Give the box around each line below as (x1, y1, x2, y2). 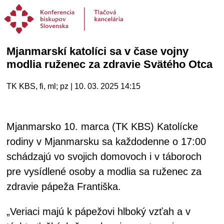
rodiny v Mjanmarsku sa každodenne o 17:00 (6, 136, 206, 147)
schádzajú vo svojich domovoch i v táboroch (6, 151, 201, 162)
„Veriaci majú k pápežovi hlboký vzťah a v (6, 206, 190, 217)
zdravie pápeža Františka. (6, 181, 121, 192)
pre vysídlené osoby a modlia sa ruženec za (6, 166, 201, 177)
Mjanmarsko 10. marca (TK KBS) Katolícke (6, 121, 198, 132)
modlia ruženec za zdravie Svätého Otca (6, 58, 212, 70)
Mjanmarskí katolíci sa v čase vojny (6, 45, 188, 57)
